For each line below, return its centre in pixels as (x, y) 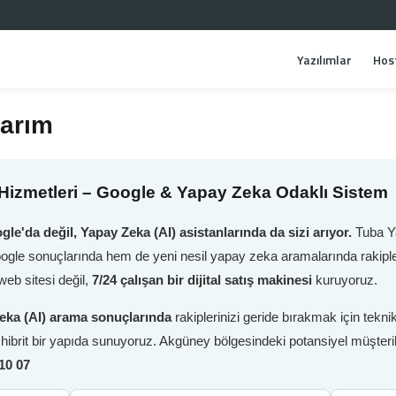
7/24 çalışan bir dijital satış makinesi (202, 280)
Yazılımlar (324, 60)
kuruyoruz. (345, 280)
